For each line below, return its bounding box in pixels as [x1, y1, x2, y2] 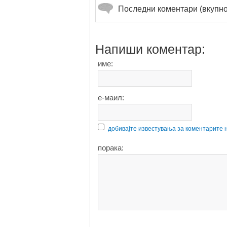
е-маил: [98, 93, 124, 102]
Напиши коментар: [95, 42, 205, 56]
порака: [98, 143, 124, 152]
